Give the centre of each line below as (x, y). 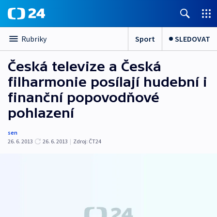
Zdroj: (80, 141)
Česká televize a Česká (85, 66)
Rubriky (34, 39)
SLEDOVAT (193, 39)
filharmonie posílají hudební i (108, 82)
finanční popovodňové (84, 97)
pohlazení (41, 113)
